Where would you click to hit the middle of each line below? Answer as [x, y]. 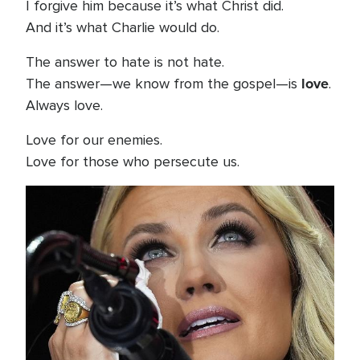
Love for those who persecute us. [133, 162]
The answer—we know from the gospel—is [164, 84]
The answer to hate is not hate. [125, 62]
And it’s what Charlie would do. [123, 27]
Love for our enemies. [94, 140]
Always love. [64, 105]
